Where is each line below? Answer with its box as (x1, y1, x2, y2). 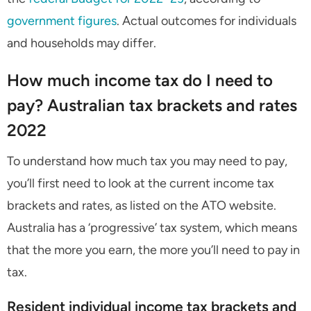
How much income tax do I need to (7, 70, 273, 91)
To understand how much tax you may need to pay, (7, 153, 287, 169)
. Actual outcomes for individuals (117, 13, 296, 29)
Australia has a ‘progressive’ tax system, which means (7, 220, 297, 236)
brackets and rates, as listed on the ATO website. (7, 198, 276, 214)
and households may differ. (7, 35, 156, 51)
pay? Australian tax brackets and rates (7, 95, 297, 116)
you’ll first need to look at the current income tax (7, 176, 274, 192)
